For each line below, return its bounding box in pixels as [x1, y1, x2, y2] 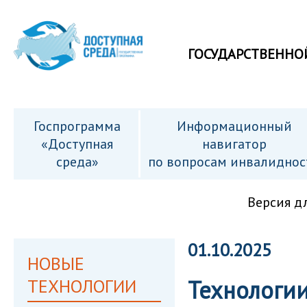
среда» [56, 153, 99, 171]
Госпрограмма [34, 117, 121, 135]
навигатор [201, 135, 267, 153]
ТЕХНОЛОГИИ [27, 275, 136, 297]
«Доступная [41, 135, 113, 153]
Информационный [176, 117, 292, 135]
